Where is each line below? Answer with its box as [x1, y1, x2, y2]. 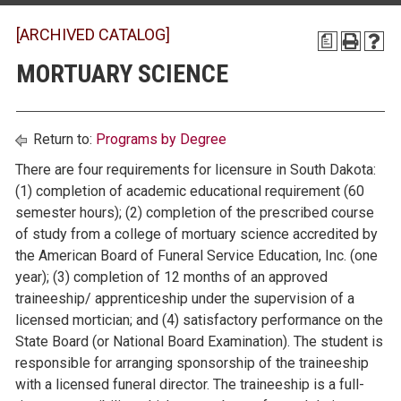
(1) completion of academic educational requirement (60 [15, 183, 364, 200]
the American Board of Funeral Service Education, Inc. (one [15, 247, 378, 264]
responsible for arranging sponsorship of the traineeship [15, 354, 369, 371]
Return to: [30, 131, 96, 148]
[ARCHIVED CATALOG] [16, 25, 170, 44]
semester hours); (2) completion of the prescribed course [15, 204, 374, 221]
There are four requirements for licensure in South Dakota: [15, 161, 376, 178]
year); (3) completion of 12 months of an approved [15, 269, 328, 286]
